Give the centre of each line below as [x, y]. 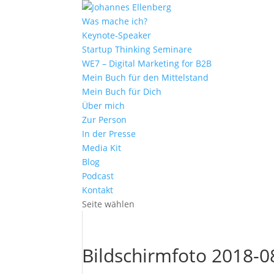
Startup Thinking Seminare [137, 49]
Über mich [104, 106]
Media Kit [102, 148]
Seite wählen [109, 204]
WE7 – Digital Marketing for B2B [147, 63]
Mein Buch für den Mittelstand [146, 77]
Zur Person [105, 120]
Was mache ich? [115, 21]
